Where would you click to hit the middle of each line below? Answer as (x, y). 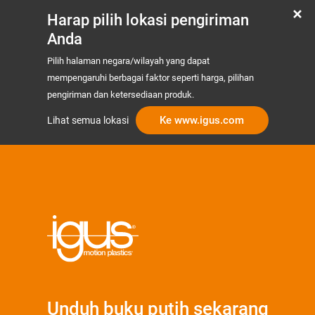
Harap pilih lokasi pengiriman (148, 20)
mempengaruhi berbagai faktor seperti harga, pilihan (150, 78)
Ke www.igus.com (202, 120)
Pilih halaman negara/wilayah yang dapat (128, 61)
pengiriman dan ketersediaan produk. (120, 95)
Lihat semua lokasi (88, 120)
